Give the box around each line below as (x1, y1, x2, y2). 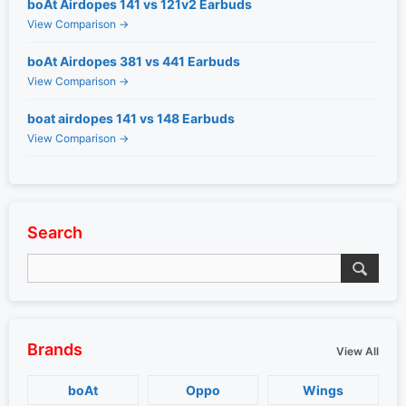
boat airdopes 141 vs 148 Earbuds (27, 111, 235, 126)
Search (27, 223, 82, 242)
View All (336, 344, 379, 358)
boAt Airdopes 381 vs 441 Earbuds (27, 53, 240, 69)
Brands (27, 340, 82, 359)
